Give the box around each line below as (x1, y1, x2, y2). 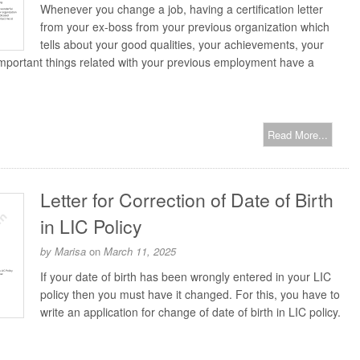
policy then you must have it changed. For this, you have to (40, 286, 340, 302)
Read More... (268, 127, 328, 142)
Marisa (55, 243, 86, 259)
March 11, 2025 (104, 243, 176, 259)
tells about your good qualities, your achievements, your (40, 36, 324, 52)
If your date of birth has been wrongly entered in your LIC (40, 268, 331, 284)
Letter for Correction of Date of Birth (40, 186, 333, 213)
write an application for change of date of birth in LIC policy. (40, 304, 341, 320)
